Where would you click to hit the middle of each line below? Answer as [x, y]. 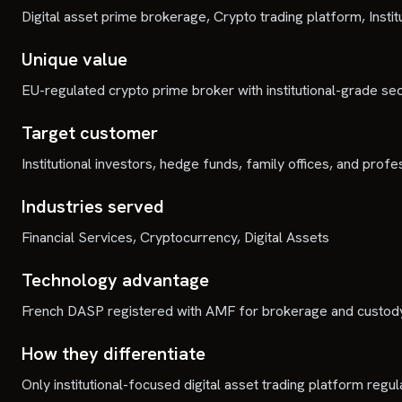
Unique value [74, 59]
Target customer [90, 133]
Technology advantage [115, 280]
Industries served [93, 206]
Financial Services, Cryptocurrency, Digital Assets [175, 237]
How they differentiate [114, 354]
